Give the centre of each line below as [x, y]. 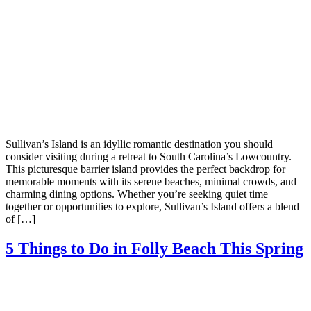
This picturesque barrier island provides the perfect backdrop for [145, 169]
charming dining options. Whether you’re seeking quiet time [137, 194]
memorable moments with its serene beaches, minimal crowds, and [151, 181]
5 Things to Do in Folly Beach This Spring [154, 248]
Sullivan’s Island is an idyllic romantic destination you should [139, 144]
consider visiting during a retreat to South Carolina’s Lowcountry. [149, 156]
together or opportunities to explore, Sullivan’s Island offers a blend [152, 206]
